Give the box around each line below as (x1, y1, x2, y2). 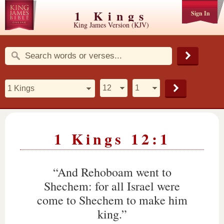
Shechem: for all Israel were (44, 178, 180, 194)
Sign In (190, 9, 210, 17)
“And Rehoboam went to (52, 164, 171, 180)
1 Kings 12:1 (53, 127, 170, 149)
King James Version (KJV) (73, 20, 149, 29)
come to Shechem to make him (36, 192, 187, 208)
